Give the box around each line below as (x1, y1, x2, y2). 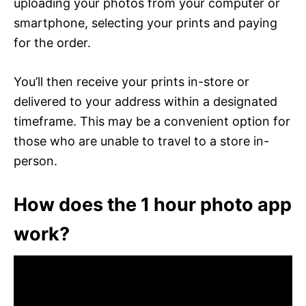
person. (14, 153, 57, 168)
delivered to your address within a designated (14, 94, 277, 109)
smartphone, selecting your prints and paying (14, 15, 277, 30)
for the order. (14, 35, 91, 50)
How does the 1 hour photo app (14, 193, 292, 216)
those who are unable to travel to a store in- (14, 133, 269, 148)
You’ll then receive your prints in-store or (14, 74, 249, 89)
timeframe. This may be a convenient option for (14, 113, 290, 128)
